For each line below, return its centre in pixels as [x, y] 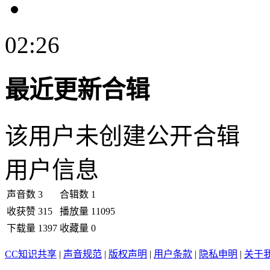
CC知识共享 [31, 254]
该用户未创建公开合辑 [122, 136]
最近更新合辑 [77, 90]
